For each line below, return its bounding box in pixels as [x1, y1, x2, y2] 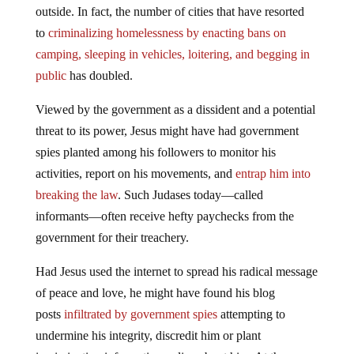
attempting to [217, 307, 285, 321]
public [35, 68, 66, 82]
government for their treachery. [35, 230, 189, 244]
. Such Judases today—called [117, 187, 263, 201]
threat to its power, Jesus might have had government [35, 123, 299, 137]
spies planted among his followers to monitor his [35, 145, 276, 159]
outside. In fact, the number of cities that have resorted [35, 4, 304, 18]
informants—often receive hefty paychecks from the [35, 209, 294, 223]
